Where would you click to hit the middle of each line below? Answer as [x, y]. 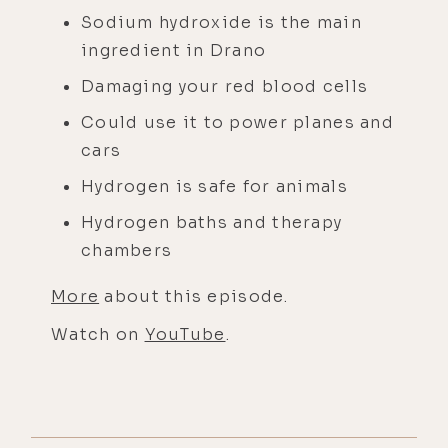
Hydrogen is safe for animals [214, 186]
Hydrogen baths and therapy [212, 222]
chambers [127, 250]
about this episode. [194, 296]
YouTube [185, 334]
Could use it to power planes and [237, 122]
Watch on [98, 334]
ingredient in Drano [174, 50]
